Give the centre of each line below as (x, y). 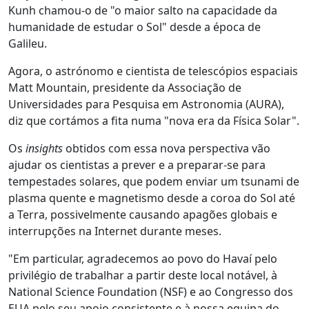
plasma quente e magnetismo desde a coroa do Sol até (152, 198)
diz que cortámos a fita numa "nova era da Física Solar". (154, 121)
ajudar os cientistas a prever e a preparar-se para (137, 165)
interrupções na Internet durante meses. (115, 231)
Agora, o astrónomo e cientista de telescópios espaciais (153, 71)
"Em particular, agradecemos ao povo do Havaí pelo (143, 259)
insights (46, 148)
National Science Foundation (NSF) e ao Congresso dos (151, 292)
